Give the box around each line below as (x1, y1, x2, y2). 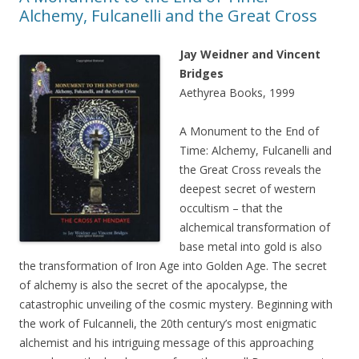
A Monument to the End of (179, 123, 319, 139)
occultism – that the (179, 200, 283, 216)
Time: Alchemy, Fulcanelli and (179, 143, 332, 159)
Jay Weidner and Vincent (179, 46, 321, 63)
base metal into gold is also (179, 239, 322, 255)
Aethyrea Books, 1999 (179, 85, 295, 101)
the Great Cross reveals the (179, 162, 321, 178)
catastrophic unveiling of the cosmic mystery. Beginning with (19, 296, 333, 313)
